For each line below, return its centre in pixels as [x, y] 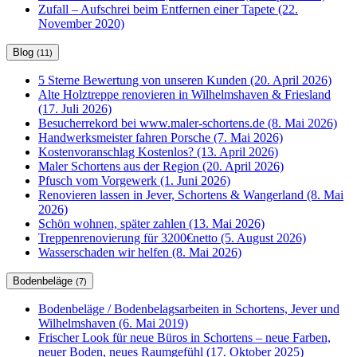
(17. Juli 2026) [75, 109]
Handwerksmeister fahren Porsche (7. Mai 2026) [161, 138]
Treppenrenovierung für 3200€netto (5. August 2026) [172, 238]
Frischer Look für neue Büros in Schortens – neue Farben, [184, 338]
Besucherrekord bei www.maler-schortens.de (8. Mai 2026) [188, 124]
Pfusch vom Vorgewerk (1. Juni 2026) [134, 181]
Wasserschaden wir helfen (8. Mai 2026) [140, 253]
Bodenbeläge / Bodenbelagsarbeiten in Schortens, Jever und [189, 309]
